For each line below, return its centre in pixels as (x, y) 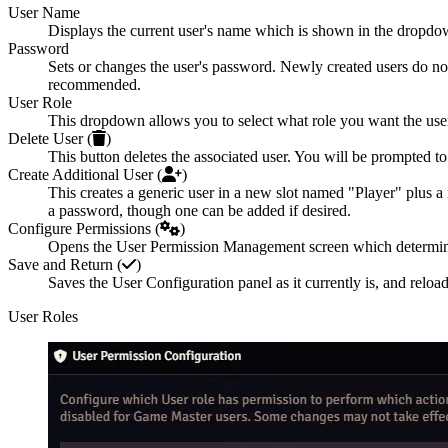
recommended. (94, 85)
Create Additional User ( (85, 175)
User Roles (43, 317)
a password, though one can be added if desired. (199, 211)
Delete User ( (50, 139)
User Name (44, 13)
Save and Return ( (65, 265)
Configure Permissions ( (84, 229)
